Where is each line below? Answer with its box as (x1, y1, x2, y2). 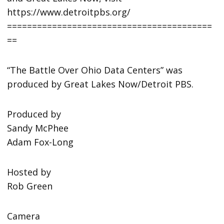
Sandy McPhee (7, 121, 69, 134)
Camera (7, 209, 40, 222)
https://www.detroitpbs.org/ (7, 5, 131, 18)
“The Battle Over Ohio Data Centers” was (7, 63, 183, 76)
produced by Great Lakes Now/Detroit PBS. (7, 77, 194, 90)
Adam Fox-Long (7, 135, 74, 148)
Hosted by (7, 165, 51, 178)
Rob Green (7, 179, 53, 192)
